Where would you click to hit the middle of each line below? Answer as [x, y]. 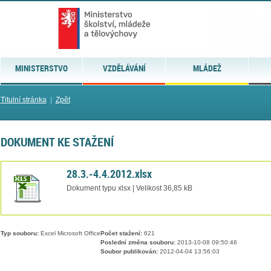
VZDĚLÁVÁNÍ [124, 68]
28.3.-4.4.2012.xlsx [109, 173]
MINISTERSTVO [41, 68]
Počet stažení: [121, 233]
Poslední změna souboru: [138, 243]
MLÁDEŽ [207, 68]
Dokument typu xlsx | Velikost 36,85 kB [129, 188]
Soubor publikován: [129, 252]
